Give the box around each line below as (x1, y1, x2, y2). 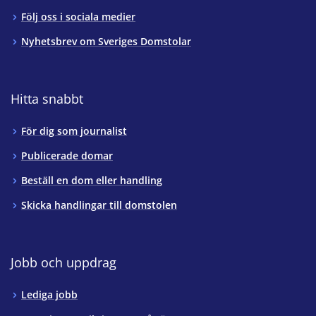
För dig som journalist (21, 124, 127, 138)
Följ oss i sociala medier (21, 10, 135, 24)
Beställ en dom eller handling (21, 174, 162, 188)
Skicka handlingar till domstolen (21, 198, 177, 212)
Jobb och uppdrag (11, 254, 116, 272)
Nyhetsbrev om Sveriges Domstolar (21, 35, 191, 49)
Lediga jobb (21, 288, 78, 302)
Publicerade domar (21, 149, 113, 163)
